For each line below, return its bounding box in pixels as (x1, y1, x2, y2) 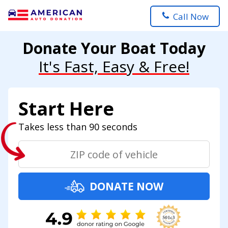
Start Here (18, 96, 114, 121)
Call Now (173, 10, 209, 22)
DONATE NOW (90, 179, 163, 193)
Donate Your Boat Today (22, 38, 206, 59)
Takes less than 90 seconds (18, 121, 137, 133)
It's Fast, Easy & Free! (39, 56, 189, 77)
